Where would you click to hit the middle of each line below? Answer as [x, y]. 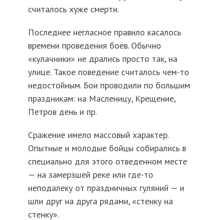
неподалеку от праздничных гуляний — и [106, 188]
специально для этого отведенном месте [107, 162]
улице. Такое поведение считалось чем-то [108, 72]
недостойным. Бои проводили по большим [109, 85]
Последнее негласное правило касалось [104, 32]
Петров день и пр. [62, 112]
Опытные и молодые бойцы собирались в [107, 148]
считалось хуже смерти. [73, 9]
